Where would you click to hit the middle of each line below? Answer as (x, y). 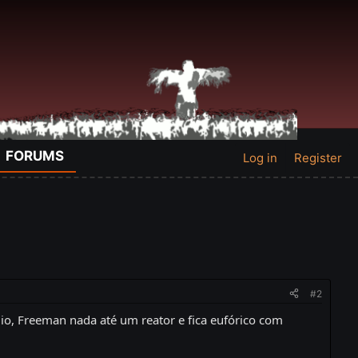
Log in (260, 158)
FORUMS (35, 155)
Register (318, 158)
